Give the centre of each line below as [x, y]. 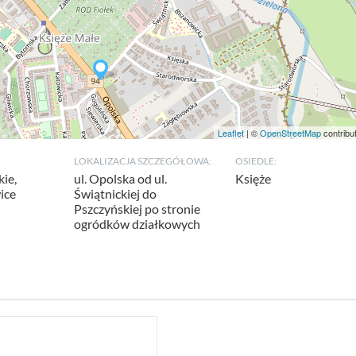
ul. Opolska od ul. [120, 178]
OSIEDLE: [256, 161]
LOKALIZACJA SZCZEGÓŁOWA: [142, 161]
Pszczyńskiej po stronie [137, 209]
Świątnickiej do [115, 193]
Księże [253, 178]
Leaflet [230, 133]
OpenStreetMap [290, 133]
